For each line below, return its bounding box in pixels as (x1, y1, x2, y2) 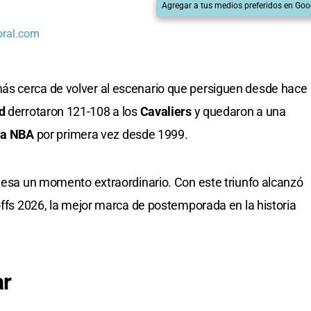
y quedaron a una (194, 104, 286, 119)
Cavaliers (140, 104, 194, 119)
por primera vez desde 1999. (36, 127, 188, 142)
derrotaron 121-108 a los (8, 104, 140, 119)
